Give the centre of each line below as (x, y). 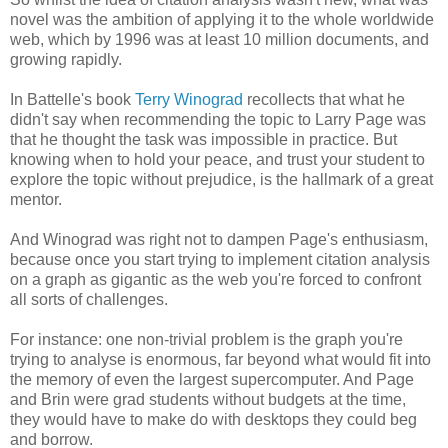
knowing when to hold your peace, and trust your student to (217, 160)
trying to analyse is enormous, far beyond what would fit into (220, 360)
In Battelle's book (72, 100)
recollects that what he (324, 100)
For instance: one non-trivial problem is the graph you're (206, 340)
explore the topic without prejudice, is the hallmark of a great (221, 180)
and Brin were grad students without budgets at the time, (208, 400)
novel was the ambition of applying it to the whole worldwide (222, 20)
